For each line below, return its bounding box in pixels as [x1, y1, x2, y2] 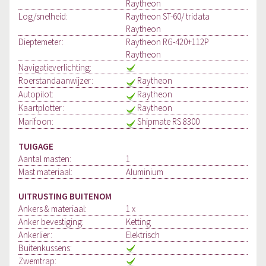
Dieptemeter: [18, 36, 64, 48]
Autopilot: [18, 88, 53, 100]
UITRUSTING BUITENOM [18, 191, 112, 202]
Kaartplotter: [18, 102, 64, 113]
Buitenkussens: [18, 242, 72, 254]
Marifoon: [18, 115, 53, 127]
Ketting [126, 216, 151, 228]
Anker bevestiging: [18, 216, 84, 228]
